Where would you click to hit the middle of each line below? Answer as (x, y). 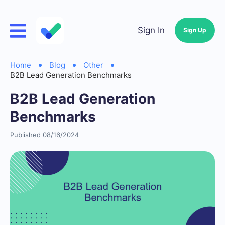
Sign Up (195, 30)
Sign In (151, 30)
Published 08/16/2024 (44, 135)
